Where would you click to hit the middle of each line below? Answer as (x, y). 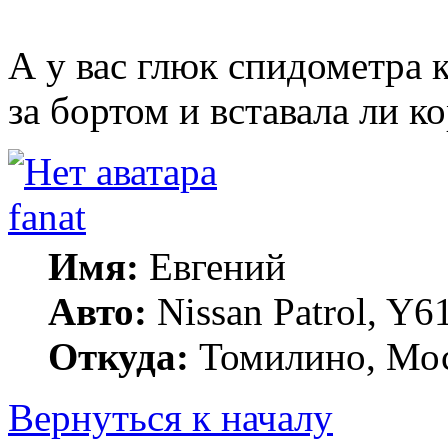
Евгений (212, 266)
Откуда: (118, 356)
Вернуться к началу (170, 417)
